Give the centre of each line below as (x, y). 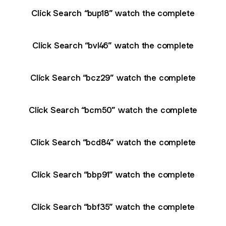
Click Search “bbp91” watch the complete (113, 174)
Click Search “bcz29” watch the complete (113, 77)
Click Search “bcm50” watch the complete (113, 110)
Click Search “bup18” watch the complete (113, 13)
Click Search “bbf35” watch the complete (113, 207)
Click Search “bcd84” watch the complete (113, 142)
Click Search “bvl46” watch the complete (113, 45)
